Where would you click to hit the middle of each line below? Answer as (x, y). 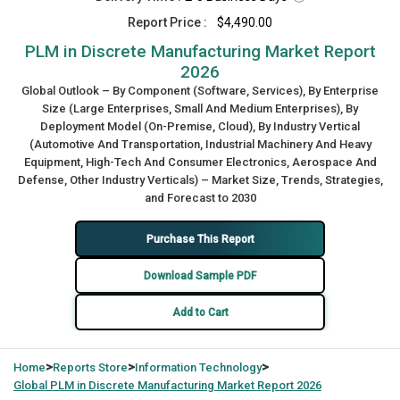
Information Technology (198, 367)
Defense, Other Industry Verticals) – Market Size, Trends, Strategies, (200, 180)
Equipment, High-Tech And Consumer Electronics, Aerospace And (200, 162)
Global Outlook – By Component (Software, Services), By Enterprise (200, 91)
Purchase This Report (200, 239)
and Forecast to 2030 (200, 198)
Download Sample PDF (200, 275)
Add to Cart (200, 312)
